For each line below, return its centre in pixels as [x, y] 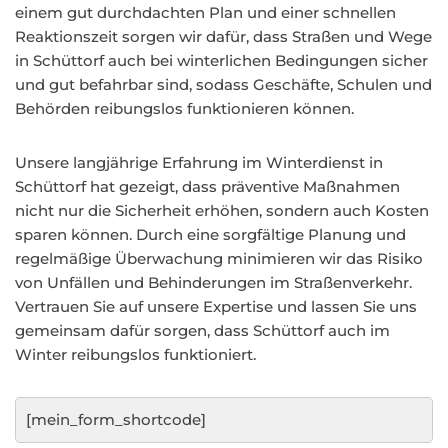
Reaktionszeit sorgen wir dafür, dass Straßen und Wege [223, 36]
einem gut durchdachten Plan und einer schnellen [205, 12]
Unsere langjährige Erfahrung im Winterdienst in [199, 162]
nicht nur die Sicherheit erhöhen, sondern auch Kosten [222, 210]
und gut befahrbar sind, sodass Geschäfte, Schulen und [223, 84]
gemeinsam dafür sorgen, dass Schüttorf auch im [202, 330]
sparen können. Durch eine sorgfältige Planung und [210, 234]
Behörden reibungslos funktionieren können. [184, 108]
